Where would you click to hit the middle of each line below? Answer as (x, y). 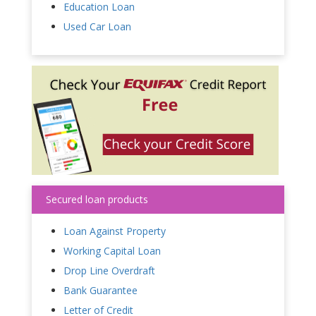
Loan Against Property (115, 231)
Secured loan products (97, 200)
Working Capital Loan (112, 251)
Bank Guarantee (101, 291)
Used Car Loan (97, 27)
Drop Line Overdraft (109, 271)
